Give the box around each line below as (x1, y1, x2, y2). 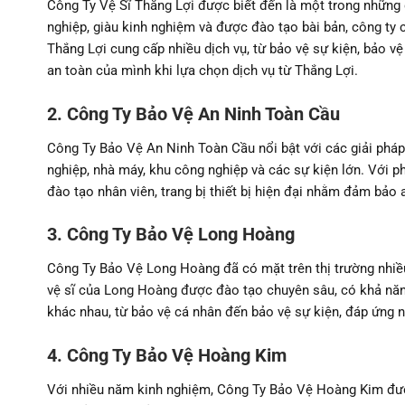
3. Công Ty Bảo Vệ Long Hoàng (47, 223, 295, 246)
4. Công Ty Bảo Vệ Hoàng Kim (47, 344, 287, 366)
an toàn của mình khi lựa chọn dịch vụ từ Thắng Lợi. (47, 62, 358, 80)
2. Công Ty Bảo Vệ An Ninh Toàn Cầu (47, 102, 340, 125)
